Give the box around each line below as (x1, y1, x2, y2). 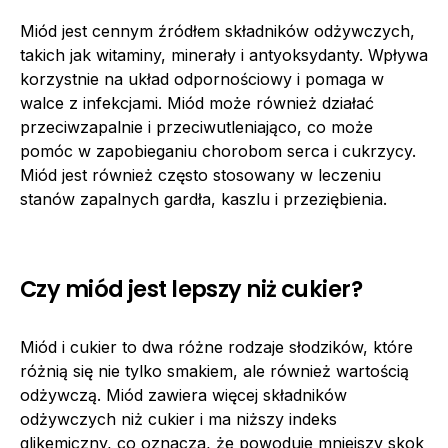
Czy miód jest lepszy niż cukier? (20, 272, 363, 305)
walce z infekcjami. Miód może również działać (20, 92, 374, 113)
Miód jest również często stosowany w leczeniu (20, 164, 381, 185)
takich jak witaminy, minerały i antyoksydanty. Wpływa (20, 44, 428, 65)
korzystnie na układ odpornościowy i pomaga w (20, 68, 384, 89)
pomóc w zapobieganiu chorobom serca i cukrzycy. (20, 140, 416, 161)
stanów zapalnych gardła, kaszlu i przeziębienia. (20, 188, 387, 209)
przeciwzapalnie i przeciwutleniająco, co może (20, 116, 373, 137)
